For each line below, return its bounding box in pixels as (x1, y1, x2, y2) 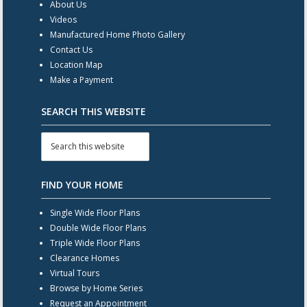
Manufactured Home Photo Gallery (49, 29, 185, 41)
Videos (49, 14, 77, 26)
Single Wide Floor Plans (49, 206, 140, 219)
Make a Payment (49, 74, 113, 86)
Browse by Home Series (49, 282, 143, 294)
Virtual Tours (49, 267, 99, 279)
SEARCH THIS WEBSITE (40, 105, 146, 119)
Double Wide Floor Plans (49, 221, 146, 234)
